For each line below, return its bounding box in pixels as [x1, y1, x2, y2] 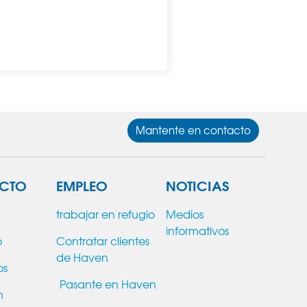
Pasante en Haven [60, 275, 156, 292]
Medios [165, 205, 204, 222]
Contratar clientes [56, 232, 149, 249]
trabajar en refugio [56, 205, 155, 222]
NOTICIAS [165, 173, 229, 195]
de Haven [56, 248, 108, 265]
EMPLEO [56, 173, 108, 195]
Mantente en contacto [135, 122, 251, 138]
